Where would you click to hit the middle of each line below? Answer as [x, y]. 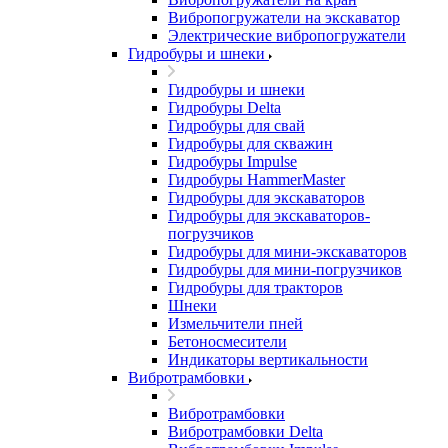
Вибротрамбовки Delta [245, 431]
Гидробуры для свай [236, 125]
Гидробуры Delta [224, 107]
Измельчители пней [235, 323]
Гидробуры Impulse [232, 161]
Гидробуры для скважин [250, 143]
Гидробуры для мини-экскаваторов [287, 251]
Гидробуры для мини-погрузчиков [285, 269]
